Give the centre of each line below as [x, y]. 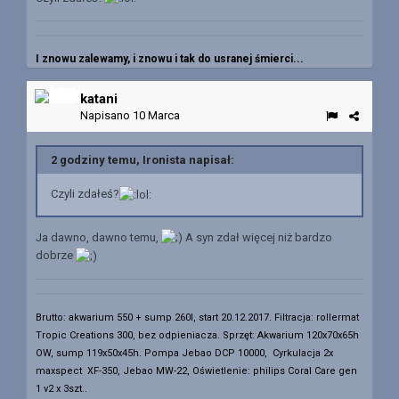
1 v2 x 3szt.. [64, 389]
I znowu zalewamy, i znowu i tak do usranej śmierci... [170, 59]
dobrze [56, 256]
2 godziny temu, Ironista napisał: [142, 160]
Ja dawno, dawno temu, [98, 237]
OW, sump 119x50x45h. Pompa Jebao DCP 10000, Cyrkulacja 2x [184, 354]
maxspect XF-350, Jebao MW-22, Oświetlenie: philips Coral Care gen [196, 371]
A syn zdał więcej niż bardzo [257, 237]
